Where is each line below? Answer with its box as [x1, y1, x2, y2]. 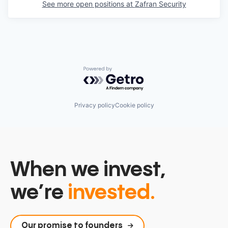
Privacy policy [74, 101, 115, 109]
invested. [68, 183, 155, 204]
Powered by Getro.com [83, 66, 173, 76]
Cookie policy [115, 101, 154, 109]
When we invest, [10, 160, 166, 181]
